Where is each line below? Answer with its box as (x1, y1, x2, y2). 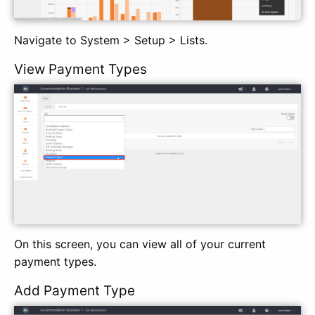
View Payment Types (14, 61, 147, 78)
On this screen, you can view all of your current (14, 237, 266, 252)
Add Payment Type (14, 283, 135, 300)
